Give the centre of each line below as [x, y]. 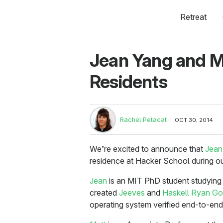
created [104, 193]
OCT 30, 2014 [194, 120]
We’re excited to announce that [147, 149]
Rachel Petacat [143, 120]
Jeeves [132, 193]
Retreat [193, 17]
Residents [128, 82]
